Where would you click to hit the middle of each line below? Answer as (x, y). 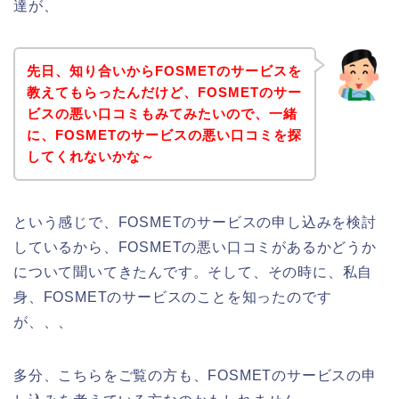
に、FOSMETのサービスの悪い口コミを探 (164, 134)
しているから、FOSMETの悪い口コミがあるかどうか (195, 247)
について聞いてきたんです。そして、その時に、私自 (193, 272)
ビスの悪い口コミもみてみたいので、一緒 (162, 113)
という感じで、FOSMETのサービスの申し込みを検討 (195, 222)
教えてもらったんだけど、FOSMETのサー (164, 92)
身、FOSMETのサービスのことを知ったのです (173, 297)
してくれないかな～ (90, 156)
